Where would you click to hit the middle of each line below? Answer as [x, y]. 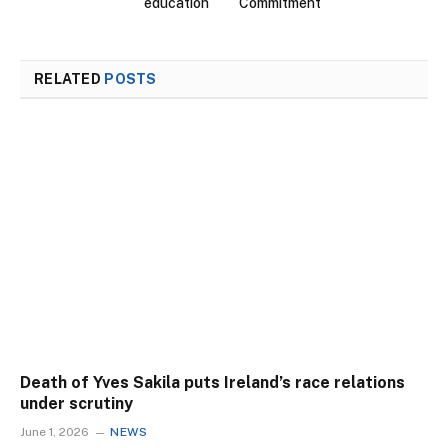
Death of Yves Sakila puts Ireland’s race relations [212, 383]
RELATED [69, 78]
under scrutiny [76, 404]
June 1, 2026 [54, 432]
